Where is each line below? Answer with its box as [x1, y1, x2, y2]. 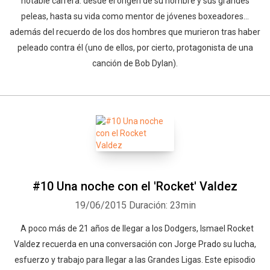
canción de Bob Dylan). [92, 58, 178, 68]
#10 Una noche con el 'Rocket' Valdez [33, 179, 237, 193]
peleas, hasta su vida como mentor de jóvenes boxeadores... [21, 11, 249, 21]
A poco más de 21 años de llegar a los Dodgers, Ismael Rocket [16, 224, 254, 233]
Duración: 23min [128, 199, 196, 211]
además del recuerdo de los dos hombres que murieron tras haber [10, 27, 260, 37]
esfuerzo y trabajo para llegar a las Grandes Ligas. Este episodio [14, 255, 256, 265]
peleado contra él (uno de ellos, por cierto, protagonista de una [17, 43, 253, 52]
